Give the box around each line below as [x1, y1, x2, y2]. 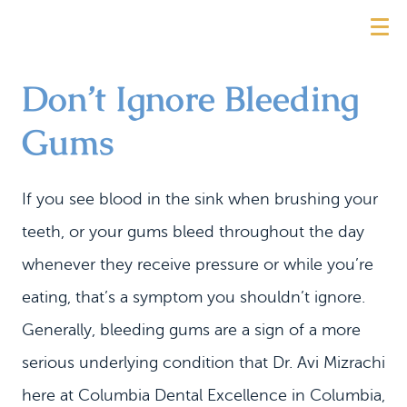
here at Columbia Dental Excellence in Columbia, [22, 386, 385, 404]
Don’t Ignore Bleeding [22, 76, 359, 121]
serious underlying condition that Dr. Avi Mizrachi [22, 353, 385, 372]
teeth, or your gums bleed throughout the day [22, 223, 364, 241]
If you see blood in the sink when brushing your [22, 190, 378, 208]
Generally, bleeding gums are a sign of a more [22, 321, 361, 339]
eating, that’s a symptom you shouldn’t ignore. [22, 288, 365, 306]
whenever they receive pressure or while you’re [22, 255, 373, 273]
